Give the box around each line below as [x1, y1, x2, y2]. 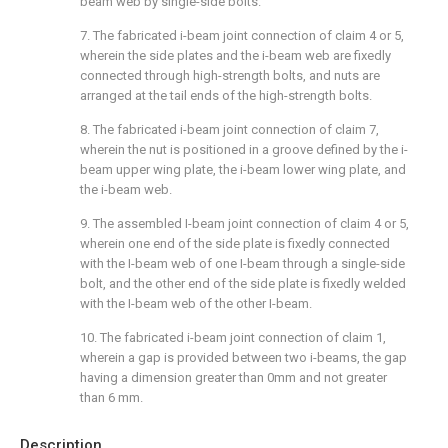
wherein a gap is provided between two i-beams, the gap [80, 350, 407, 365]
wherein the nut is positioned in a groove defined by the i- [80, 142, 408, 157]
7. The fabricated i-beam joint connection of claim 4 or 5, [80, 28, 404, 43]
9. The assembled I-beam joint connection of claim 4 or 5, [80, 216, 409, 231]
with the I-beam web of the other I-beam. [80, 296, 312, 311]
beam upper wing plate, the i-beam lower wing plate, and [80, 162, 406, 177]
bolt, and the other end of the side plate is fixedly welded [80, 276, 406, 291]
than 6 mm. [80, 390, 143, 405]
